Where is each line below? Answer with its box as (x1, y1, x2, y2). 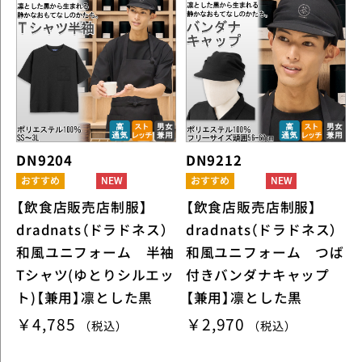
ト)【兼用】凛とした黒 (16, 288, 154, 308)
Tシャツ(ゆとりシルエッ (16, 265, 175, 285)
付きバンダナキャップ (185, 265, 330, 285)
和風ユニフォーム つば (185, 242, 344, 263)
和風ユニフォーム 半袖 (16, 242, 175, 263)
